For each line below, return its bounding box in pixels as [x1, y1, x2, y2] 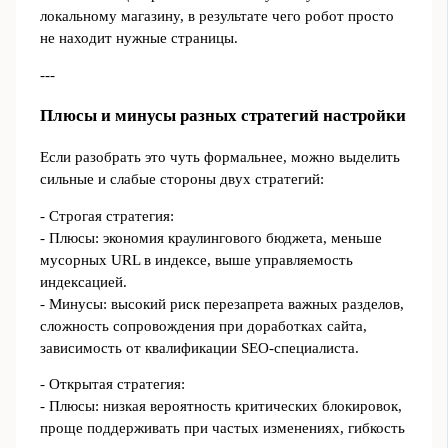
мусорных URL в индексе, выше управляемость [39, 251, 353, 268]
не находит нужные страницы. [39, 30, 238, 47]
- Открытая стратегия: [39, 376, 185, 393]
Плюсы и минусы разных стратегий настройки [39, 105, 406, 125]
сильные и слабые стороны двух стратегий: [39, 171, 324, 187]
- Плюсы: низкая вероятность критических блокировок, [39, 398, 402, 415]
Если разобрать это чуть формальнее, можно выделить [39, 149, 400, 165]
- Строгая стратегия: [39, 207, 174, 224]
